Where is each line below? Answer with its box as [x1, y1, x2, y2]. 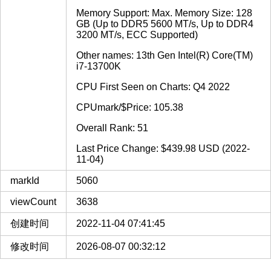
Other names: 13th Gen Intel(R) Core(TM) [76, 50, 253, 61]
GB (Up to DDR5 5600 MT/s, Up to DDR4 [76, 19, 253, 30]
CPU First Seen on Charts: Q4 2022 [76, 82, 230, 93]
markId [10, 175, 39, 186]
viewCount [10, 197, 56, 207]
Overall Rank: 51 [76, 123, 148, 134]
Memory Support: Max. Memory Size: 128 [76, 8, 252, 19]
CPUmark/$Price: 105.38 [76, 102, 183, 113]
